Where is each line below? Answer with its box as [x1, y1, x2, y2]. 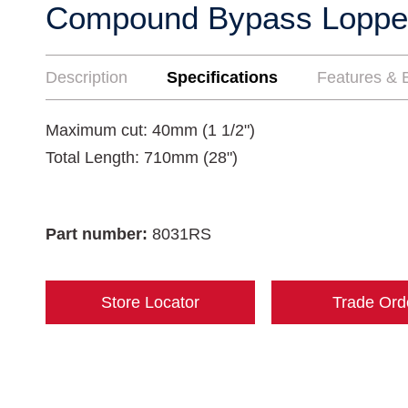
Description [46, 68, 127, 87]
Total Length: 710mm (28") [46, 148, 238, 167]
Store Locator [101, 293, 199, 311]
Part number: [46, 225, 152, 243]
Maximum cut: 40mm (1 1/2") [46, 121, 255, 139]
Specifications [167, 68, 278, 87]
